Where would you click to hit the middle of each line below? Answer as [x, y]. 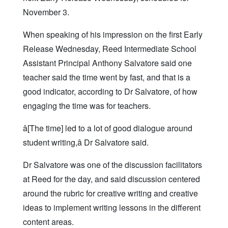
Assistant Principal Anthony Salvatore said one [107, 63]
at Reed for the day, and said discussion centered [111, 179]
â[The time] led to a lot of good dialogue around [108, 128]
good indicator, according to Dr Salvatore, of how [110, 92]
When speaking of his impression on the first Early [113, 35]
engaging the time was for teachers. [87, 106]
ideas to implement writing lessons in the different [112, 208]
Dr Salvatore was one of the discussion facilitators [112, 165]
